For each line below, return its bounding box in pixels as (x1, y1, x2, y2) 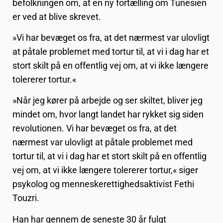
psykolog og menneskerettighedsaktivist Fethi (12, 179, 194, 190)
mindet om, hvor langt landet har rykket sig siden (12, 109, 204, 120)
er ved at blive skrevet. (12, 11, 101, 22)
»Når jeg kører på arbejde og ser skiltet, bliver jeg (12, 95, 203, 106)
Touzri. (12, 193, 39, 204)
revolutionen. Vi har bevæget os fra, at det (12, 123, 177, 134)
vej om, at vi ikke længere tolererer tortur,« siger (12, 165, 198, 176)
